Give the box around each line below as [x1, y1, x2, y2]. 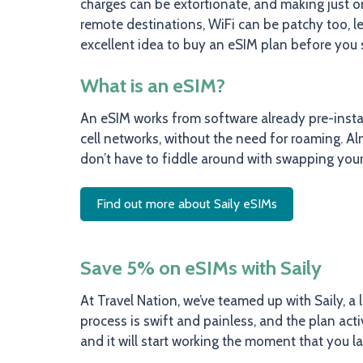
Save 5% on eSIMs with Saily [80, 256, 322, 280]
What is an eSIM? [80, 74, 225, 97]
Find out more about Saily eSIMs [96, 196, 277, 211]
